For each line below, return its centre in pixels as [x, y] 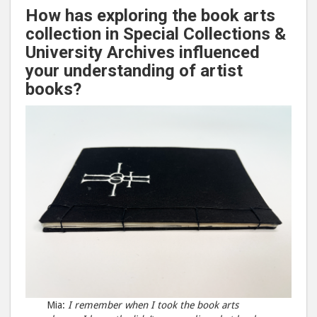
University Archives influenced [143, 53]
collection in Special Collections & [156, 34]
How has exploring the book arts [150, 16]
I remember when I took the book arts [154, 305]
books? [53, 90]
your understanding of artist [134, 71]
